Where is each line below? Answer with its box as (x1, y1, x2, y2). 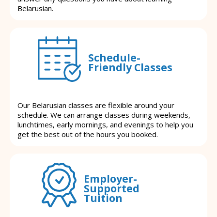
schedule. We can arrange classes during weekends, (17, 109, 190, 120)
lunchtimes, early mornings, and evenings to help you (17, 119, 193, 129)
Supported (84, 182, 139, 196)
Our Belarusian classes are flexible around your (17, 100, 174, 110)
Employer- (84, 172, 137, 186)
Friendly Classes (88, 61, 172, 75)
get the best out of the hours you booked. (17, 129, 158, 139)
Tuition (84, 191, 123, 205)
